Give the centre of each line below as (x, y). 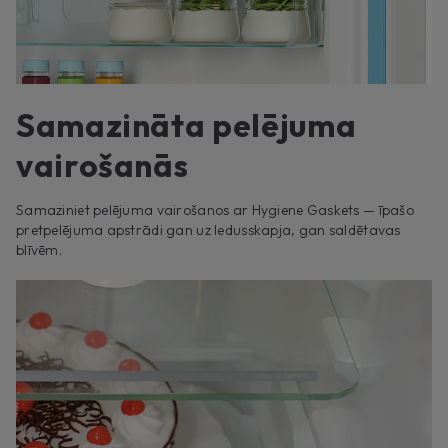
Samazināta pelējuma (186, 124)
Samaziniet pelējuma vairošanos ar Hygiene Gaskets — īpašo (215, 209)
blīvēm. (39, 249)
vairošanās (102, 164)
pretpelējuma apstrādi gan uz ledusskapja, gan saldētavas (208, 229)
